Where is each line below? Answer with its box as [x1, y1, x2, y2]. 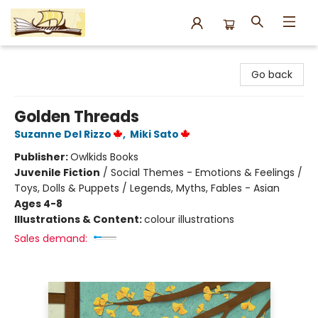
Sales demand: [14, 231, 87, 246]
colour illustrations [144, 212, 234, 226]
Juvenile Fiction [14, 165, 100, 180]
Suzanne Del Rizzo [14, 127, 111, 141]
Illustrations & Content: [14, 212, 144, 226]
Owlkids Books [70, 150, 138, 164]
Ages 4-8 [14, 197, 62, 211]
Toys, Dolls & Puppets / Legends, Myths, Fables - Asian [14, 181, 280, 195]
